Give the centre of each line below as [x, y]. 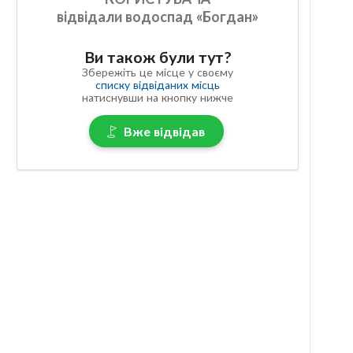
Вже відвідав [164, 131]
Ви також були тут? [158, 58]
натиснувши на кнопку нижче [158, 98]
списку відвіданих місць [158, 85]
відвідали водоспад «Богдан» [158, 17]
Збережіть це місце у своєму [158, 72]
